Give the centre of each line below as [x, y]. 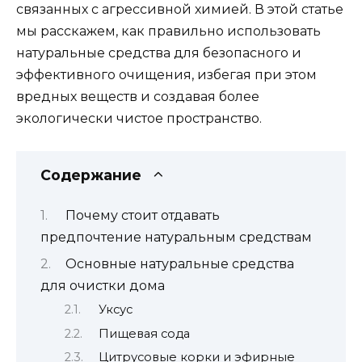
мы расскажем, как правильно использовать [168, 31]
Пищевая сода [144, 333]
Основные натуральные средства [179, 263]
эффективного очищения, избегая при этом [166, 74]
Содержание [91, 175]
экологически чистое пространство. [139, 118]
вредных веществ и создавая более [138, 96]
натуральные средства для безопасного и [159, 53]
